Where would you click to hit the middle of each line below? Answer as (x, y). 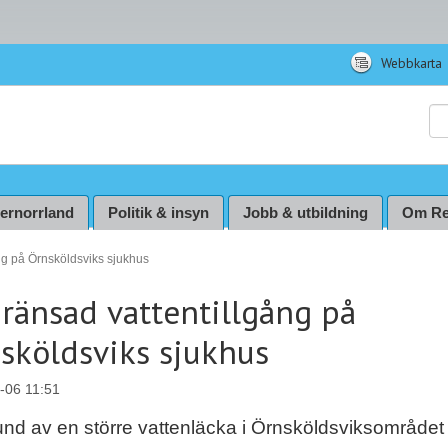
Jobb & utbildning (305, 213)
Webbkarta (409, 63)
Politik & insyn (158, 213)
